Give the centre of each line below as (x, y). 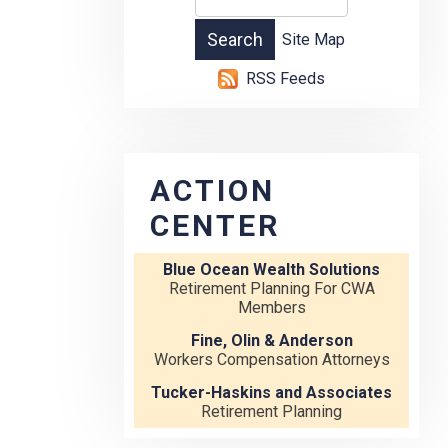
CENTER (215, 226)
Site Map (313, 40)
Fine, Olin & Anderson (271, 341)
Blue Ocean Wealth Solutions (271, 270)
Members (271, 308)
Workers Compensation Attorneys (271, 360)
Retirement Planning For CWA (271, 289)
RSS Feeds (285, 79)
